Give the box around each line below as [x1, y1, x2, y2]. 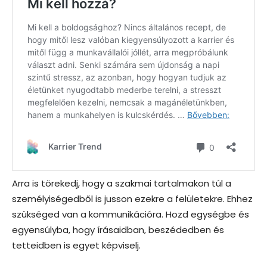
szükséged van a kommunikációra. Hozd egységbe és [12, 208, 249, 221]
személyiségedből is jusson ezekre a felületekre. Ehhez [12, 193, 253, 206]
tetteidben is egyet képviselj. [12, 239, 141, 252]
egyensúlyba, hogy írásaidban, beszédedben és [12, 223, 224, 237]
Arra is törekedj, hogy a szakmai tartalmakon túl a [12, 177, 231, 190]
